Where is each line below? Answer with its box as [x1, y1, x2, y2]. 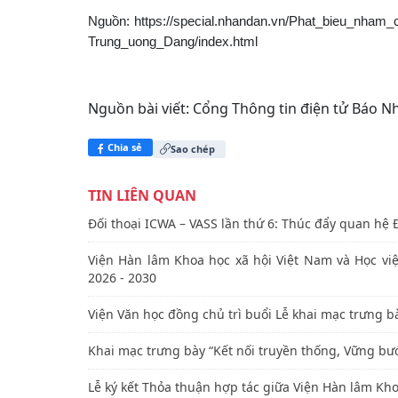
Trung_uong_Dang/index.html [88, 33, 258, 49]
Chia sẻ [107, 139, 142, 154]
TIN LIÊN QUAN [88, 185, 196, 205]
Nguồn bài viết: [88, 98, 193, 118]
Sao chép [171, 142, 215, 156]
